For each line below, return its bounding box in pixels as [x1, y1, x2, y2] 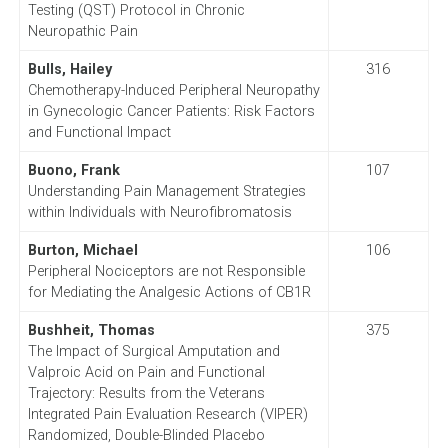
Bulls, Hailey [27, 60, 112, 78]
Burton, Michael [27, 241, 138, 259]
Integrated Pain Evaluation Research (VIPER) [27, 405, 308, 423]
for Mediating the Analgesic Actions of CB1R [27, 283, 311, 301]
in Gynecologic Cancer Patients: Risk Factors [27, 102, 315, 120]
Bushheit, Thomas [27, 321, 155, 339]
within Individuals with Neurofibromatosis [27, 203, 292, 221]
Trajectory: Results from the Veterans [27, 384, 265, 402]
